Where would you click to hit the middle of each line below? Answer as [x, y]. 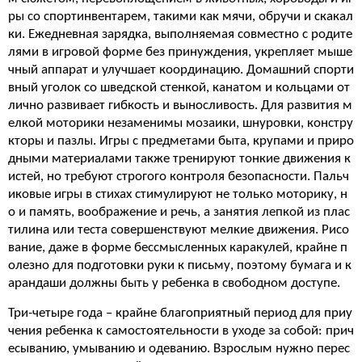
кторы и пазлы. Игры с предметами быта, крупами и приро [181, 141]
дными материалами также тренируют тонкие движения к [179, 159]
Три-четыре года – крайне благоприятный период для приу [180, 313]
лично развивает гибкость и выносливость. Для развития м [180, 105]
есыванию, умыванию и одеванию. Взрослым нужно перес [179, 349]
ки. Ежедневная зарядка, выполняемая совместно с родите [180, 34]
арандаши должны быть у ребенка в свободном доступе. [174, 283]
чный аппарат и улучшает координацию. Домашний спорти [181, 70]
